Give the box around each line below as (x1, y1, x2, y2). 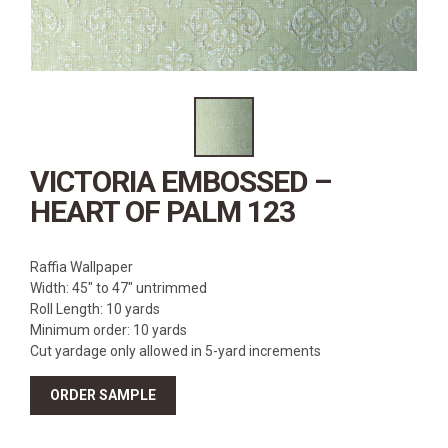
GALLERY (23, 92, 79, 107)
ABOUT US (23, 61, 84, 76)
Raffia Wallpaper (30, 258, 133, 275)
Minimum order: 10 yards (30, 321, 187, 338)
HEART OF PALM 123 (30, 193, 295, 229)
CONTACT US (23, 154, 100, 169)
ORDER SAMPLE (49, 387, 156, 404)
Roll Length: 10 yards (30, 300, 160, 317)
